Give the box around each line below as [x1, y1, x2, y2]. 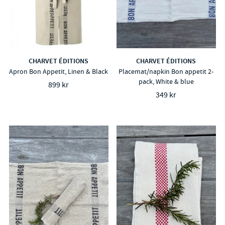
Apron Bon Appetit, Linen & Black [9, 66, 108, 76]
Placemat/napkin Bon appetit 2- [119, 66, 214, 76]
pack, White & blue [138, 76, 194, 86]
